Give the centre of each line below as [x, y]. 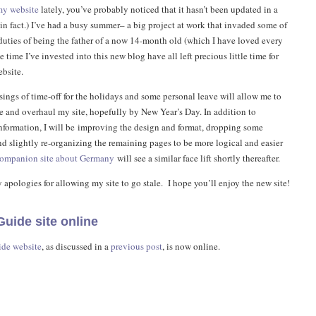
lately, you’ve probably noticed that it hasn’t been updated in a [158, 9]
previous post [136, 246]
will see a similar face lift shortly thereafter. [197, 158]
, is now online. [191, 246]
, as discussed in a [76, 246]
